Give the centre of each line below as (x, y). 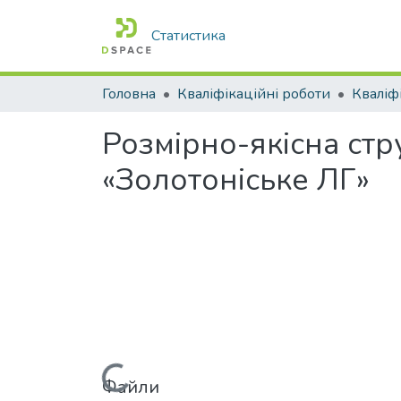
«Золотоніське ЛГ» (236, 180)
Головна (129, 94)
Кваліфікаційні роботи (254, 94)
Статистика (189, 36)
